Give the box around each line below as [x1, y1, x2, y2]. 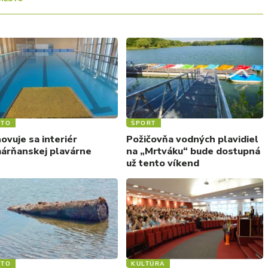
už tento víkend [126, 156, 199, 170]
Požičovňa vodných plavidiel [126, 132, 258, 146]
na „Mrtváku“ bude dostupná [126, 144, 260, 158]
